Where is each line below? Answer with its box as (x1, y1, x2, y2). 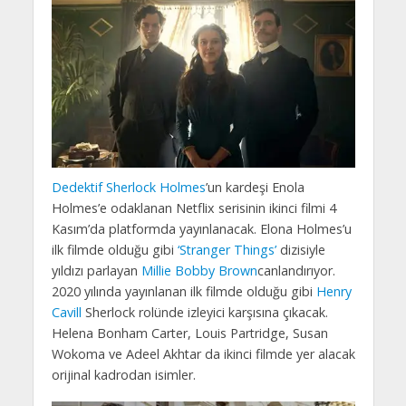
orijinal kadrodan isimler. (51, 366, 196, 384)
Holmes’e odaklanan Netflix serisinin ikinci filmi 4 (51, 199, 336, 217)
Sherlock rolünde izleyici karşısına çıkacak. (81, 304, 328, 322)
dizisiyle (275, 241, 325, 259)
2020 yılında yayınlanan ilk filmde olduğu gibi (51, 283, 316, 301)
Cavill (51, 304, 82, 322)
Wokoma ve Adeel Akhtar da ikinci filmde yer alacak (51, 345, 355, 363)
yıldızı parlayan (51, 262, 141, 280)
